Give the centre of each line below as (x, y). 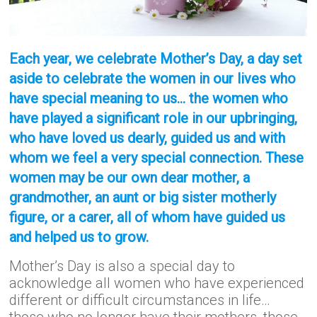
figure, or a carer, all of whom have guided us (148, 218)
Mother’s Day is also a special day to (122, 266)
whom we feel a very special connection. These (157, 158)
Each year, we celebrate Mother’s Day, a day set (156, 59)
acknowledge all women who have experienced (157, 283)
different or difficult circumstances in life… (140, 300)
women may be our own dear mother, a (130, 178)
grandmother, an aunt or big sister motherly (143, 198)
